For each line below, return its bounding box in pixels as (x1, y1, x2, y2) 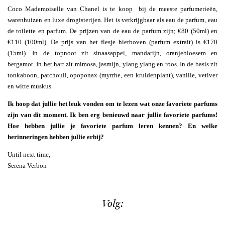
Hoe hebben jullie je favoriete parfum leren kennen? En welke (8, 122, 217, 130)
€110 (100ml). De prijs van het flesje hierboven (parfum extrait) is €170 (8, 38, 217, 46)
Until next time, (8, 150, 50, 158)
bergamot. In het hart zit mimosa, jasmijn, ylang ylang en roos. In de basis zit (8, 60, 217, 68)
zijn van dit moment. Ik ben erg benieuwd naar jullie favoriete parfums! (8, 110, 217, 119)
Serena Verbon (8, 161, 47, 169)
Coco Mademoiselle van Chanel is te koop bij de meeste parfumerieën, (8, 5, 217, 13)
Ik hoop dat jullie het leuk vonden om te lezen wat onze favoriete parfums (8, 99, 217, 107)
